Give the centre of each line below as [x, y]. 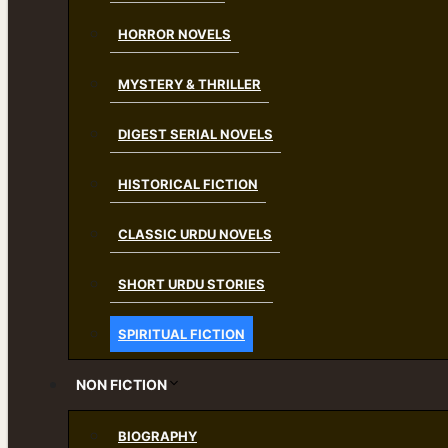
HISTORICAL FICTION [188, 184]
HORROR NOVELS [174, 34]
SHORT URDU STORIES [191, 284]
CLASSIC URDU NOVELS [195, 234]
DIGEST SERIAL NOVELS [195, 134]
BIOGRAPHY [157, 436]
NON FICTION [121, 384]
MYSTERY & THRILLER [189, 84]
